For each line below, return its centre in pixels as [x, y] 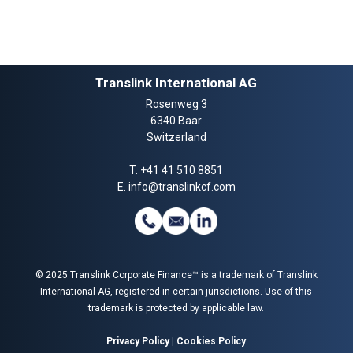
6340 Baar [176, 120]
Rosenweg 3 [176, 104]
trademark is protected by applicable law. [176, 308]
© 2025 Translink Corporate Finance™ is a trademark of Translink [176, 275]
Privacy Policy [138, 341]
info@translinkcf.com [182, 186]
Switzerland [176, 137]
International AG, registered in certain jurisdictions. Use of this [176, 291]
